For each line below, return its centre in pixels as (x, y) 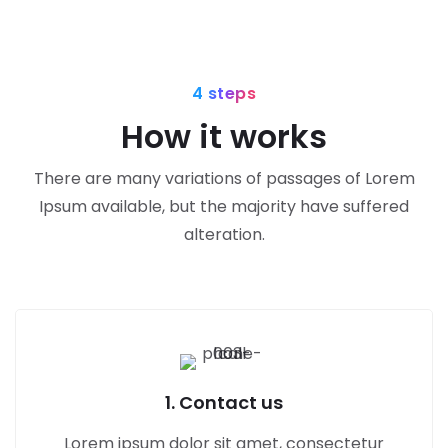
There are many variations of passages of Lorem (224, 179)
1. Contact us (224, 403)
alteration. (224, 235)
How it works (224, 137)
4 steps (224, 94)
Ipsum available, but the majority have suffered (224, 207)
